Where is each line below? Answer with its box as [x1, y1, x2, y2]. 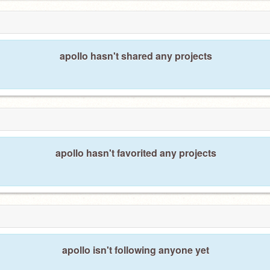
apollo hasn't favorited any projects [55, 146, 216, 160]
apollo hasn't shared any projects [59, 49, 212, 63]
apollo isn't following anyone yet [62, 243, 209, 257]
